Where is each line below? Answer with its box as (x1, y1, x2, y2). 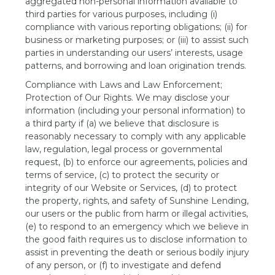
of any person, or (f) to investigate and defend (25, 260, 222, 271)
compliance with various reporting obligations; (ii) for (25, 21, 248, 33)
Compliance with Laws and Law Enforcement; (25, 79, 223, 90)
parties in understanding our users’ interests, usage (25, 47, 244, 58)
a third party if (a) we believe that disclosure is (25, 118, 219, 129)
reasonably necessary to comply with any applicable (25, 131, 247, 142)
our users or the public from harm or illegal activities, (25, 208, 249, 219)
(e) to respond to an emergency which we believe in (25, 221, 249, 232)
